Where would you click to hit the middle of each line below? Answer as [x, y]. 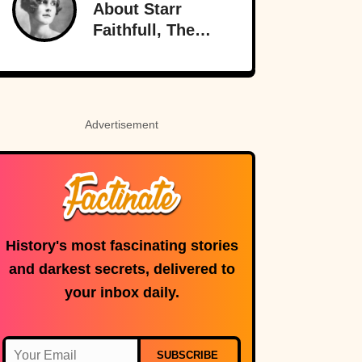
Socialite [129, 72]
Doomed [125, 51]
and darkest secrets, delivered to [122, 269]
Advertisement [122, 125]
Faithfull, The [144, 30]
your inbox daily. [122, 293]
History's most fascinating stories [122, 246]
